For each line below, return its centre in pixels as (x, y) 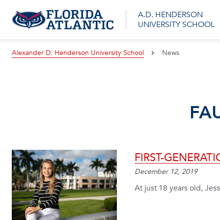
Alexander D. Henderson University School (78, 53)
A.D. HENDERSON (171, 15)
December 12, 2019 (166, 172)
